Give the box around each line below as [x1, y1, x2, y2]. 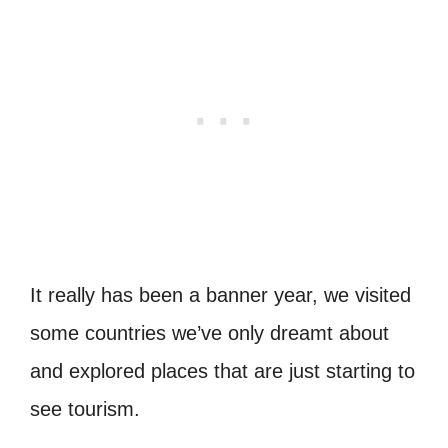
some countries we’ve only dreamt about [30, 322, 389, 345]
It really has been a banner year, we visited [30, 284, 411, 307]
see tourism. [30, 398, 140, 421]
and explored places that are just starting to [30, 360, 415, 383]
